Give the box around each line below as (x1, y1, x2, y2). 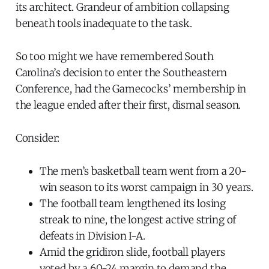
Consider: (15, 131, 60, 145)
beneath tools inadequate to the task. (15, 17, 192, 31)
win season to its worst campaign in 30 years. (39, 181, 254, 195)
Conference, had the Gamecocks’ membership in (15, 82, 247, 96)
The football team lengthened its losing (39, 197, 226, 211)
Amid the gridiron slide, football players (39, 246, 225, 259)
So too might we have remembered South (15, 50, 214, 64)
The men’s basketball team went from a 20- (39, 165, 247, 178)
